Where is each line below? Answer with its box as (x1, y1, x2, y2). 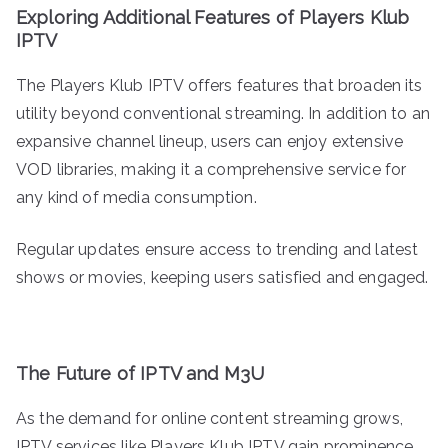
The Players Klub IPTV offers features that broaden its (16, 75, 423, 95)
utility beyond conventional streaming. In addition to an (16, 103, 430, 123)
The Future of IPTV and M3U (16, 362, 265, 384)
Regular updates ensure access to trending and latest (16, 239, 419, 259)
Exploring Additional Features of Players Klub (16, 6, 410, 28)
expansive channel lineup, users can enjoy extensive (16, 131, 404, 151)
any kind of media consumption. (16, 187, 257, 207)
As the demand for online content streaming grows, (16, 408, 403, 428)
